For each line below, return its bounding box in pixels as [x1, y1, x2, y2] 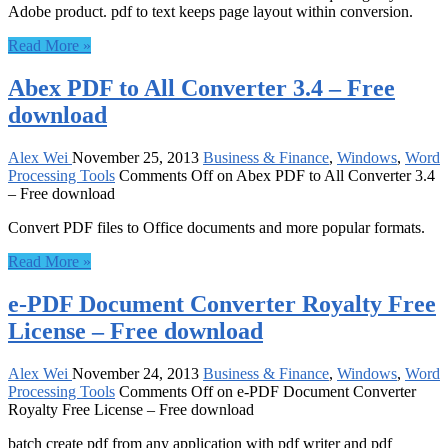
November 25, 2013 [72, 149, 199, 167]
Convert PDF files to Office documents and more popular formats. [8, 219, 425, 237]
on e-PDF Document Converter [213, 382, 416, 400]
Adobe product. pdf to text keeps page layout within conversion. [8, 3, 413, 21]
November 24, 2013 [72, 364, 199, 382]
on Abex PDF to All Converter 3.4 [213, 167, 435, 185]
